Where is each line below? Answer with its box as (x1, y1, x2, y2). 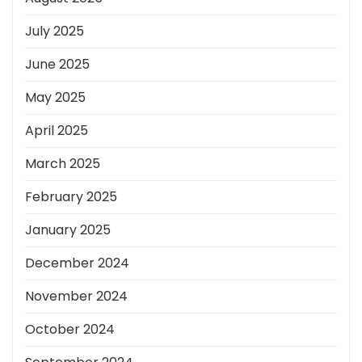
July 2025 (25, 22, 84, 41)
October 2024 (25, 320, 115, 339)
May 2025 (25, 88, 86, 107)
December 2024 (25, 254, 129, 273)
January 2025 (25, 221, 111, 240)
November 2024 (25, 287, 128, 306)
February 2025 (25, 187, 117, 207)
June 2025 (25, 55, 90, 74)
